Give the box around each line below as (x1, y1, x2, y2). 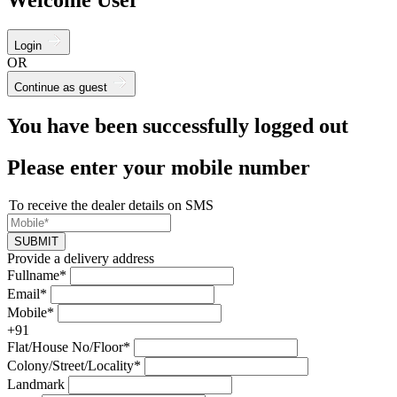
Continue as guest (14, 81, 111, 95)
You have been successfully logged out (7, 114, 348, 138)
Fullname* (7, 268, 66, 284)
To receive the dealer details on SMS (9, 198, 214, 214)
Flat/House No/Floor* (7, 339, 130, 355)
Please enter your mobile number (7, 156, 310, 180)
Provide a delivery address (7, 251, 154, 267)
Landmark (7, 377, 65, 393)
